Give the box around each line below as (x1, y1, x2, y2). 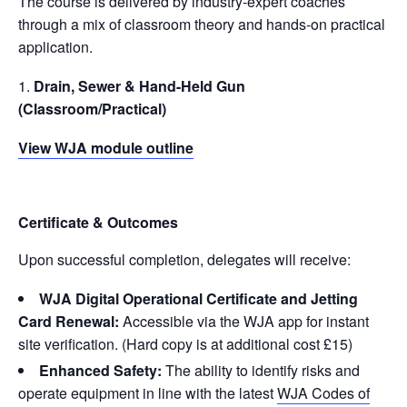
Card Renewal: (18, 310, 119, 332)
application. (18, 35, 93, 57)
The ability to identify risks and (162, 359, 360, 381)
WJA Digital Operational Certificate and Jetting (39, 287, 358, 309)
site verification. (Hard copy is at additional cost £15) (18, 333, 352, 354)
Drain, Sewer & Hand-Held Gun (34, 74, 245, 96)
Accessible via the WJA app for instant (119, 310, 369, 332)
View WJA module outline (18, 136, 194, 158)
